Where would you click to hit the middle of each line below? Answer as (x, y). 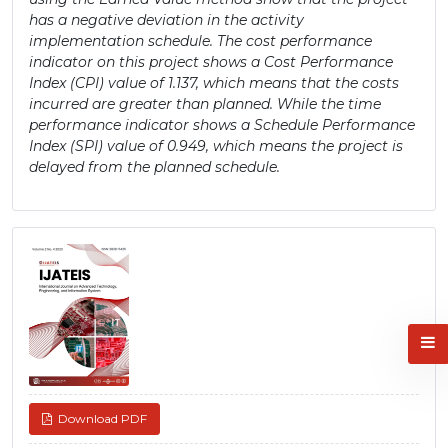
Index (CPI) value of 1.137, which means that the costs (214, 83)
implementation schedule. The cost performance (200, 41)
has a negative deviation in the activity (166, 20)
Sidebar (53, 265)
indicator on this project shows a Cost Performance (211, 62)
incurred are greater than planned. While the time (205, 104)
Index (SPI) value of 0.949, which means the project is (216, 146)
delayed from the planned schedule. (154, 167)
